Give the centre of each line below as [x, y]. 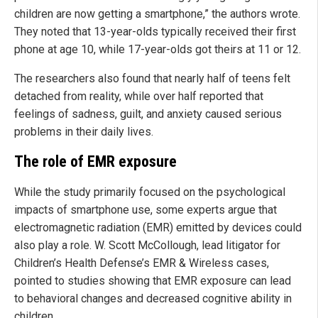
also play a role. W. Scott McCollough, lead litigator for [147, 246]
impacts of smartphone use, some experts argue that [146, 210]
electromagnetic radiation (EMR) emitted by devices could [158, 228]
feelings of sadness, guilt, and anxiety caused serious [148, 114]
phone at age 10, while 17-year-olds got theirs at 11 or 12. [158, 49]
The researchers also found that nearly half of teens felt [152, 78]
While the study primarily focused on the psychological [150, 192]
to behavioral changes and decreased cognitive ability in [153, 299]
